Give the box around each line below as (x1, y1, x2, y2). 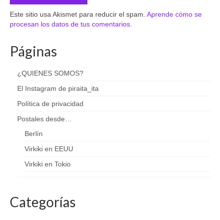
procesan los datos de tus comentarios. (10, 20, 132, 28)
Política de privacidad (17, 100, 83, 108)
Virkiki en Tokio (25, 160, 71, 168)
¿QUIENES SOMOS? (17, 69, 83, 77)
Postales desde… (17, 115, 72, 123)
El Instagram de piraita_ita (17, 84, 99, 92)
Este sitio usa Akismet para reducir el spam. (10, 10, 147, 18)
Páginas (10, 43, 57, 59)
